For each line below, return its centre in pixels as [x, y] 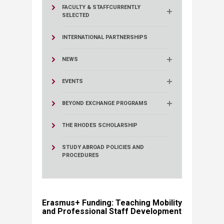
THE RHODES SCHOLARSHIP [100, 125]
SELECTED [76, 15]
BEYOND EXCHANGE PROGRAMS [105, 103]
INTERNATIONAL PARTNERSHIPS [105, 37]
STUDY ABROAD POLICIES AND [103, 147]
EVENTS [72, 81]
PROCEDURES [80, 155]
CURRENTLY [125, 7]
